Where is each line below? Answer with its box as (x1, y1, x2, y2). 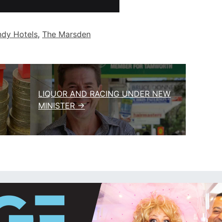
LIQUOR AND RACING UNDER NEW (38, 88, 171, 99)
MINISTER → (38, 100, 85, 111)
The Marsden (42, 29, 91, 39)
